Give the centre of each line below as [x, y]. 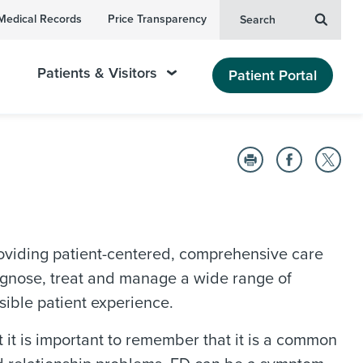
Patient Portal [273, 75]
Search [258, 20]
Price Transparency [157, 19]
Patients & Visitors [98, 73]
